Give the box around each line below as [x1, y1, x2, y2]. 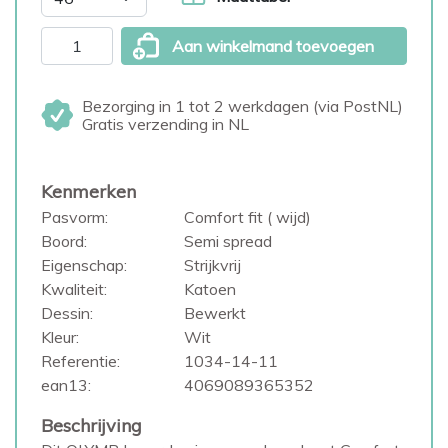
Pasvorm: [41, 207, 108, 227]
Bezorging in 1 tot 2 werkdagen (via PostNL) [82, 96, 403, 116]
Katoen [183, 279, 236, 299]
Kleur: [41, 327, 79, 347]
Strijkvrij [183, 255, 241, 275]
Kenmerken [41, 180, 136, 203]
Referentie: [41, 351, 120, 371]
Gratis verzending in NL [82, 114, 249, 134]
